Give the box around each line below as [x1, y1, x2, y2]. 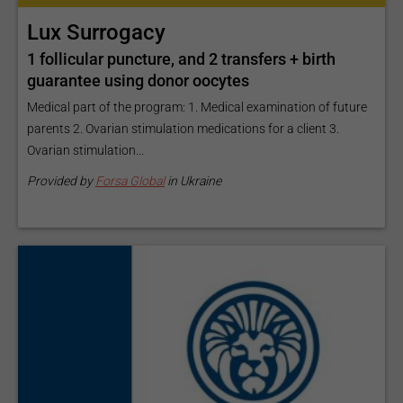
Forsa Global [95, 173, 165, 188]
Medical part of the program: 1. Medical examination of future [27, 99, 367, 114]
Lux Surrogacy [27, 19, 166, 45]
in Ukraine [165, 173, 221, 188]
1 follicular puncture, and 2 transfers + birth [27, 49, 336, 68]
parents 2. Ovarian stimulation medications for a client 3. [27, 121, 339, 136]
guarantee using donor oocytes [27, 70, 249, 90]
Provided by [27, 173, 95, 188]
